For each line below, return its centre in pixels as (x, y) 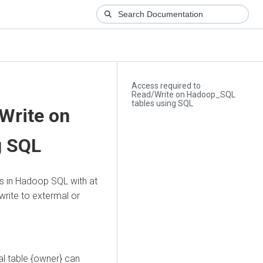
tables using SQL (163, 104)
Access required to (166, 86)
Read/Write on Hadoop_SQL (184, 95)
